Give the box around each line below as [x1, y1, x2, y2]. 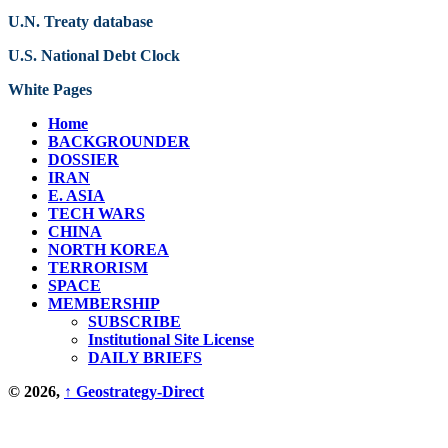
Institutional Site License [88, 331, 254, 349]
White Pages [8, 81, 92, 99]
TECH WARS [48, 205, 145, 223]
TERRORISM [48, 259, 148, 277]
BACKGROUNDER [48, 133, 190, 151]
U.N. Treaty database [8, 13, 153, 31]
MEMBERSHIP [48, 295, 160, 313]
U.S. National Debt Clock [8, 47, 180, 65]
